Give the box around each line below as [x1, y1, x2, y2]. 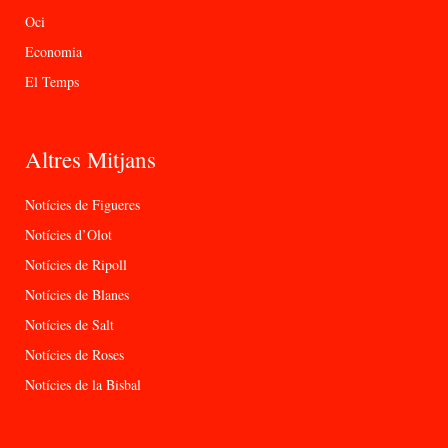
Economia [25, 42, 82, 62]
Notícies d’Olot [25, 225, 112, 245]
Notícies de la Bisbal [25, 375, 141, 395]
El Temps [25, 72, 79, 92]
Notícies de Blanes [25, 285, 129, 305]
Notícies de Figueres [25, 195, 140, 215]
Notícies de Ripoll [25, 255, 127, 275]
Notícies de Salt [25, 315, 114, 335]
